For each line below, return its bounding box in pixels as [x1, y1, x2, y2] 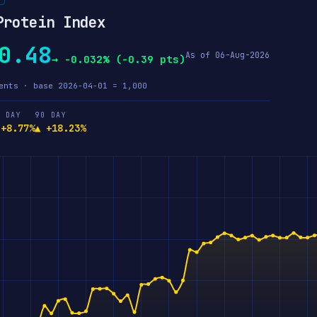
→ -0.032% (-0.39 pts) [52, 52, 185, 66]
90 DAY [35, 110, 67, 120]
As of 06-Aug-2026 [185, 49, 270, 60]
